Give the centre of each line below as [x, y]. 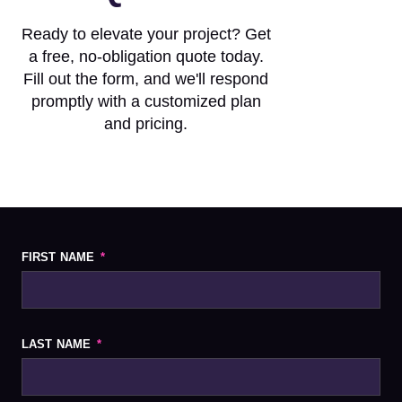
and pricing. [146, 124]
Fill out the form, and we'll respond [146, 79]
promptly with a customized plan [146, 101]
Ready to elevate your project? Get [146, 34]
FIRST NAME [60, 257]
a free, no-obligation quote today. [146, 57]
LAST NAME [58, 344]
